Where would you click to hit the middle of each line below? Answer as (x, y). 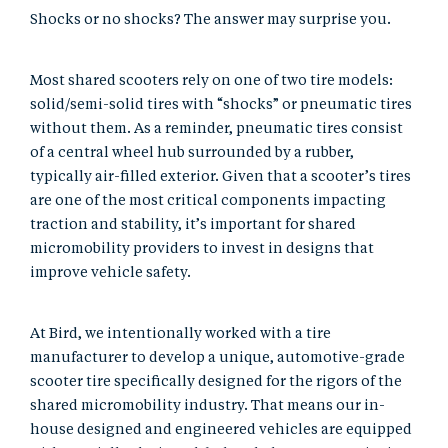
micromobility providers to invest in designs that (202, 248)
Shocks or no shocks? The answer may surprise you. (210, 19)
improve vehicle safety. (112, 272)
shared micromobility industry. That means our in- (207, 405)
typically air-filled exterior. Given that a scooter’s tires (220, 176)
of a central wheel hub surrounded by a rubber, (192, 152)
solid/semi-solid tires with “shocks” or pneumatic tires (221, 104)
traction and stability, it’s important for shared (193, 224)
